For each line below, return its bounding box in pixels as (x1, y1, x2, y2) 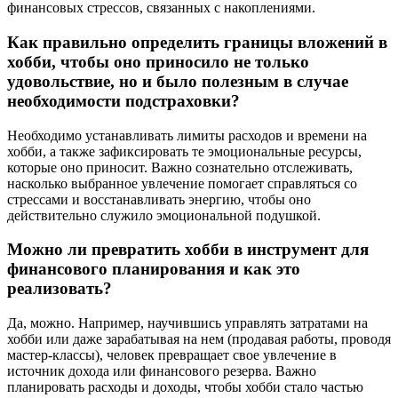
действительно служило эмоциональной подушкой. (7, 207, 321, 223)
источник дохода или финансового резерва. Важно (7, 363, 316, 379)
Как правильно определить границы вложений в (7, 33, 387, 52)
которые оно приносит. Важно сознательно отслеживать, (7, 159, 353, 175)
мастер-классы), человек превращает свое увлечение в (7, 347, 337, 363)
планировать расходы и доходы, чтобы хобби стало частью (7, 379, 363, 395)
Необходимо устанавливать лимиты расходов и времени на (7, 127, 367, 143)
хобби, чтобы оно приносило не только (7, 52, 309, 71)
